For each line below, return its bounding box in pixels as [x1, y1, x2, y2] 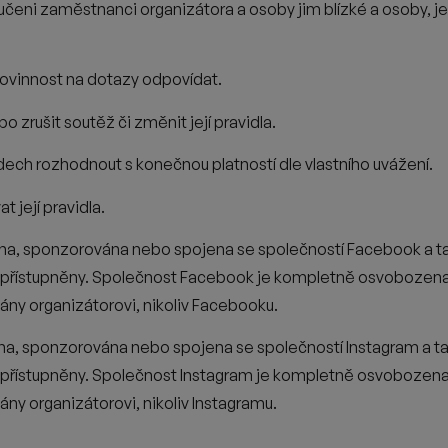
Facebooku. [192, 294, 278, 315]
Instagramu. [192, 393, 277, 414]
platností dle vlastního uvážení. [212, 154, 433, 175]
